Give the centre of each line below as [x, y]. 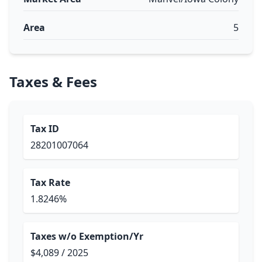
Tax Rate [50, 182]
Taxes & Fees [53, 82]
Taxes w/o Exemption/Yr [87, 236]
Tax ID [45, 129]
